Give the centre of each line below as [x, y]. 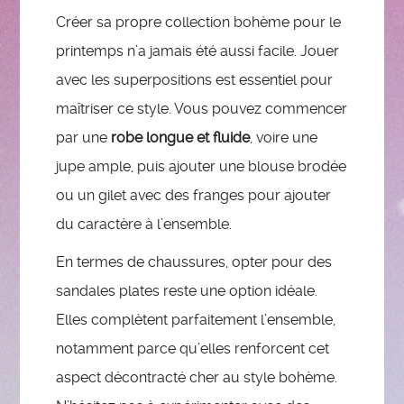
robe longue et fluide [181, 137]
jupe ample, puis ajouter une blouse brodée [202, 166]
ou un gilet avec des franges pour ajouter [194, 195]
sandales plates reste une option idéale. [187, 290]
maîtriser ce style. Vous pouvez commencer [202, 108]
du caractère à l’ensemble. [144, 224]
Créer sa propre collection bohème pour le [199, 22]
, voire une [284, 137]
